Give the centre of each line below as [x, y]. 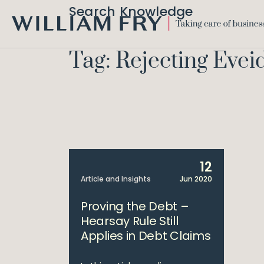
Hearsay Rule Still [130, 221]
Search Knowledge [131, 11]
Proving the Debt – [135, 206]
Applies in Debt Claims [146, 236]
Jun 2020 [196, 179]
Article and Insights [116, 179]
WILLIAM [27, 36]
